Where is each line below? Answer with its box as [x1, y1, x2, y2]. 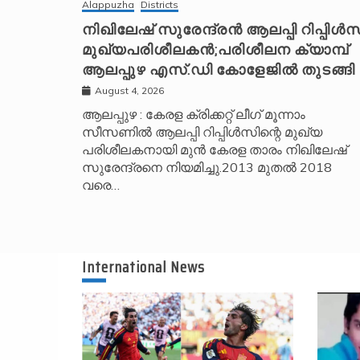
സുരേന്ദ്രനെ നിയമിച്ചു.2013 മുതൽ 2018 [82, 159, 332, 176]
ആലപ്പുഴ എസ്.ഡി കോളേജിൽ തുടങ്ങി [82, 59, 355, 82]
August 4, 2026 [95, 84, 164, 97]
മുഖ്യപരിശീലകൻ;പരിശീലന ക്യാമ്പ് [82, 39, 349, 62]
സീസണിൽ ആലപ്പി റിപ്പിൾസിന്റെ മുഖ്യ [82, 124, 322, 141]
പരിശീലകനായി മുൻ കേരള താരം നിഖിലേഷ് [82, 141, 347, 158]
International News [82, 254, 205, 280]
